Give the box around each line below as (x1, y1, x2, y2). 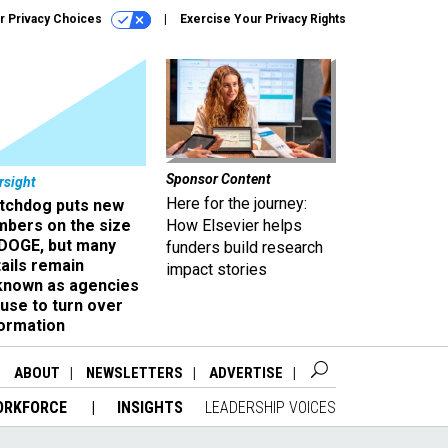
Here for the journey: (166, 194, 307, 214)
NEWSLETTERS (86, 363, 183, 382)
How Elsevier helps (166, 216, 302, 236)
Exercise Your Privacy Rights (180, 12, 346, 26)
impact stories (166, 260, 267, 280)
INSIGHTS (116, 397, 183, 417)
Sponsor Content (166, 171, 271, 188)
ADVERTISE (209, 363, 283, 382)
